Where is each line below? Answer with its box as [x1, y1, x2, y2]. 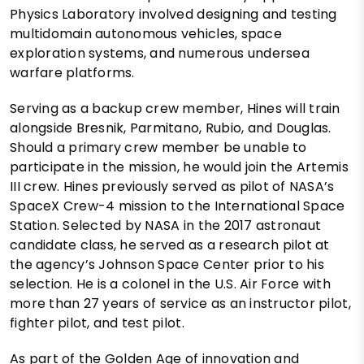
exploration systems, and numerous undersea [10, 44, 310, 63]
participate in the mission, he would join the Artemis [10, 158, 349, 177]
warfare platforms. [10, 63, 135, 83]
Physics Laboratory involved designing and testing [10, 5, 337, 24]
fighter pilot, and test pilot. [10, 314, 184, 333]
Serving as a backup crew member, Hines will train [10, 99, 340, 119]
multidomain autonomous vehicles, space [10, 24, 282, 44]
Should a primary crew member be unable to [10, 138, 307, 158]
